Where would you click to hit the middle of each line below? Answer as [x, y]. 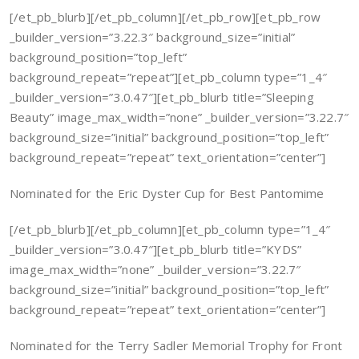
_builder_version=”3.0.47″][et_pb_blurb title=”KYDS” [156, 249]
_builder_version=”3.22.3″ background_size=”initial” [153, 37]
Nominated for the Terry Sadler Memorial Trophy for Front [176, 345]
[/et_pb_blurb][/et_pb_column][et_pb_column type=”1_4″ [170, 229]
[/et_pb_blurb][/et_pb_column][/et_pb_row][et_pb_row [165, 17]
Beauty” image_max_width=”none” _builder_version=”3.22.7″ [179, 117]
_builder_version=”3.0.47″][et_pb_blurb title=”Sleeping [162, 97]
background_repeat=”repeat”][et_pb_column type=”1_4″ [169, 77]
